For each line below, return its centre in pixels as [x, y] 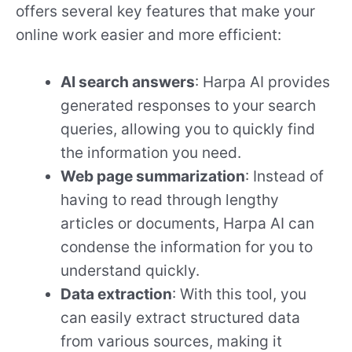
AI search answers [128, 82]
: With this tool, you [240, 294]
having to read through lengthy [170, 200]
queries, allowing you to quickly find [188, 129]
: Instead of [285, 176]
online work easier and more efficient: [148, 34]
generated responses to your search [189, 106]
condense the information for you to [187, 247]
